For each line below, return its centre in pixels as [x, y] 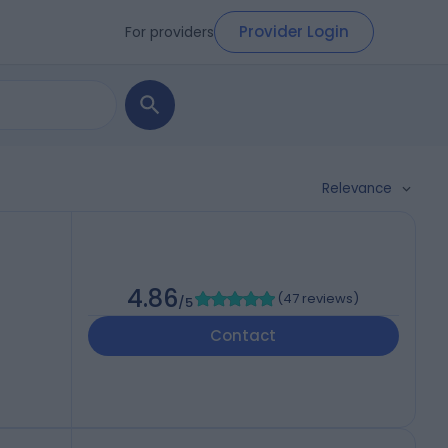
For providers [169, 31]
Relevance [357, 188]
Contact [243, 336]
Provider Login [294, 31]
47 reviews [318, 299]
